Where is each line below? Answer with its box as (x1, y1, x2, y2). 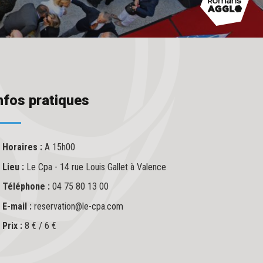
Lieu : (2, 161, 26, 173)
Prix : (2, 220, 25, 232)
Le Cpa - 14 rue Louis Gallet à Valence (26, 161, 166, 173)
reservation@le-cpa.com (34, 200, 123, 212)
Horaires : (2, 141, 45, 153)
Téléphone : (2, 181, 52, 193)
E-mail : (2, 200, 34, 212)
